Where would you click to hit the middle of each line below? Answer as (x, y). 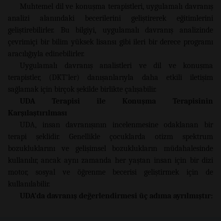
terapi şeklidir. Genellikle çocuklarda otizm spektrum (110, 136)
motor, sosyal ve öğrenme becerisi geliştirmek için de (110, 172)
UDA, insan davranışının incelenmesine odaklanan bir (116, 125)
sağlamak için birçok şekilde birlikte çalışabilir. (82, 89)
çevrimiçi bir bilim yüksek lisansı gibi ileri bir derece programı (110, 42)
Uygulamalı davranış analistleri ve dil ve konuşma (116, 65)
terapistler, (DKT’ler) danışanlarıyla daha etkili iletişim (110, 77)
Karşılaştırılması (37, 113)
